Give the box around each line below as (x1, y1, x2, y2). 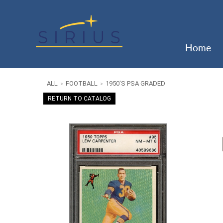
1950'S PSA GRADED (106, 79, 165, 87)
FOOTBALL (66, 79, 98, 87)
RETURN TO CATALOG (48, 95, 111, 102)
